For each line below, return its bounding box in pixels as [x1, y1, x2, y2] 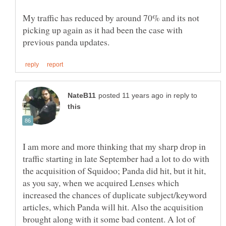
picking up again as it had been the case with [23, 24, 183, 36]
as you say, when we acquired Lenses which [23, 176, 179, 189]
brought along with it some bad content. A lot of [23, 212, 195, 225]
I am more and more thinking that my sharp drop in [23, 140, 206, 152]
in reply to [166, 91, 197, 99]
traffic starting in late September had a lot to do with [23, 152, 209, 164]
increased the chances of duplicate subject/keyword [23, 188, 207, 201]
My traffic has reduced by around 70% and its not [23, 12, 199, 24]
